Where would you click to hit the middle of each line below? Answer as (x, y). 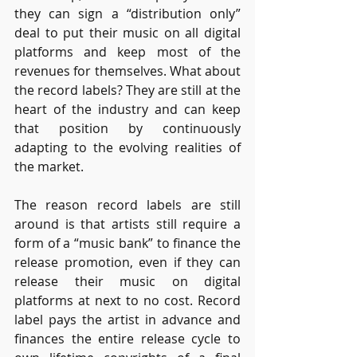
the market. (49, 166)
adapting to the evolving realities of (127, 147)
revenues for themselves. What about (127, 71)
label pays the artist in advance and (127, 319)
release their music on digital (127, 281)
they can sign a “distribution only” (127, 13)
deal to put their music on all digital (127, 32)
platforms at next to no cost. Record (127, 300)
